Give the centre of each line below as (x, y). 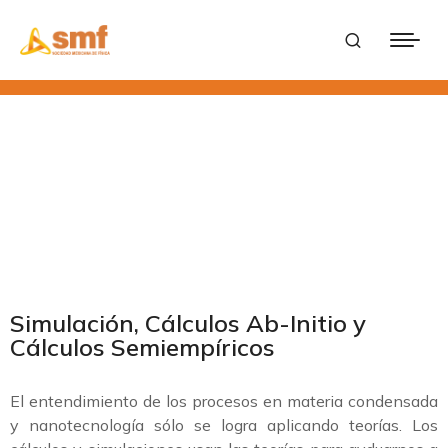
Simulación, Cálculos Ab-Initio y (188, 323)
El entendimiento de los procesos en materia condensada (224, 401)
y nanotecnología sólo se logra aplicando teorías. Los (224, 425)
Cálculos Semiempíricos (142, 347)
